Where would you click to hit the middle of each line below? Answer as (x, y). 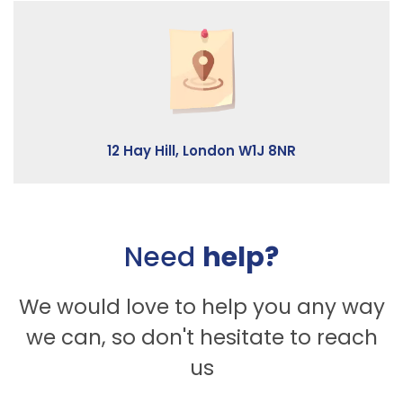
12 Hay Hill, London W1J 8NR (201, 150)
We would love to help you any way (201, 306)
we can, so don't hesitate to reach (201, 337)
